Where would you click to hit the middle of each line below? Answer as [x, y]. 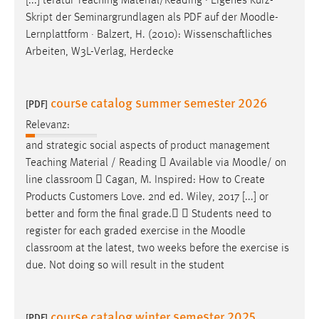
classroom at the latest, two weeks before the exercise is [157, 249]
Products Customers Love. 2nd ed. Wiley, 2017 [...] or [147, 198]
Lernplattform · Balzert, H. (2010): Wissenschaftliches [149, 35]
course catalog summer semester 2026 [159, 102]
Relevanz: [48, 126]
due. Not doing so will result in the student [125, 266]
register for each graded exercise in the [118, 232]
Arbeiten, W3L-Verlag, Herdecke [100, 52]
